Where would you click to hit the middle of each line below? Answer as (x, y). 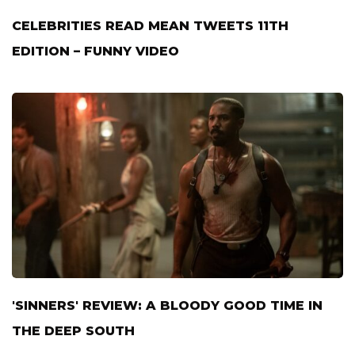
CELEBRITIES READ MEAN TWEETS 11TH (150, 25)
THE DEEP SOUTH (73, 331)
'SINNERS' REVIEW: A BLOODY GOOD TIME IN (167, 305)
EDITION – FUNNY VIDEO (95, 51)
